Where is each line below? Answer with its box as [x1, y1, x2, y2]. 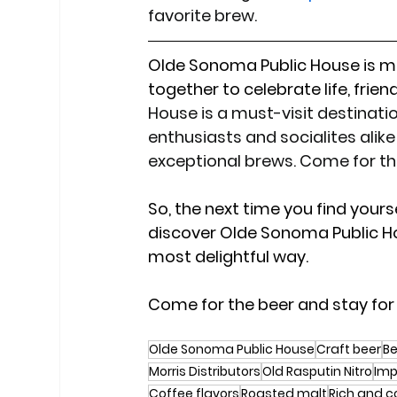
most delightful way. [148, 245, 309, 269]
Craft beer [316, 340, 382, 359]
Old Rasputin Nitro [262, 362, 373, 381]
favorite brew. [148, 4, 258, 27]
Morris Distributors [149, 362, 261, 381]
